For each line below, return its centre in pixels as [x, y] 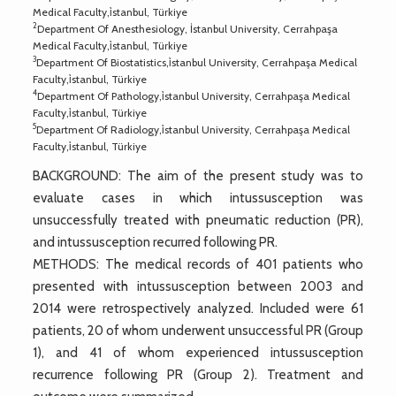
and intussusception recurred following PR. [156, 242]
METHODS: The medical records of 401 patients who [198, 264]
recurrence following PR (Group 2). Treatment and [198, 374]
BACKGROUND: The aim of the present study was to [198, 175]
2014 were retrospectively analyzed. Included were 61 [198, 308]
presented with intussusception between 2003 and [198, 286]
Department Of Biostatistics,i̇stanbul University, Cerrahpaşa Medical [197, 62]
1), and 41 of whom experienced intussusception [198, 352]
